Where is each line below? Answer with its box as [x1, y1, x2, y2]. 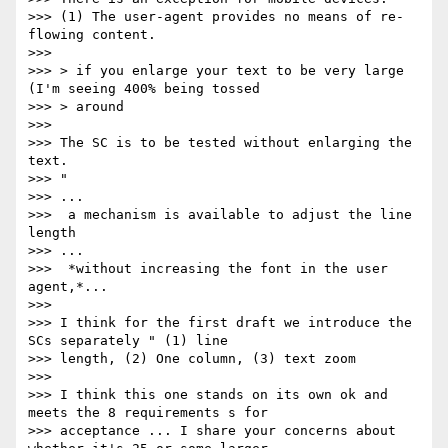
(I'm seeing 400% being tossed [28, 81, 260, 97]
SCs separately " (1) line [28, 333, 228, 349]
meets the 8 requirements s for [28, 405, 268, 421]
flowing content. [28, 27, 156, 43]
